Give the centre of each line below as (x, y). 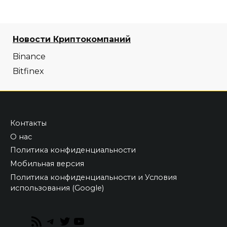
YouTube (101, 220)
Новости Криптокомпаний (72, 40)
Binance (29, 57)
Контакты (28, 123)
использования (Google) (57, 188)
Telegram (74, 220)
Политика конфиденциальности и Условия (93, 177)
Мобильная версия (47, 164)
